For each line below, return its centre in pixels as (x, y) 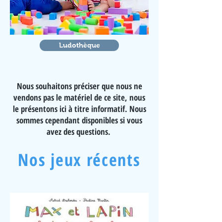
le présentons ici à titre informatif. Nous (79, 109)
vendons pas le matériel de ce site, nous (79, 97)
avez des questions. (79, 132)
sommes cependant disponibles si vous (79, 120)
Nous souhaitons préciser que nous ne (79, 86)
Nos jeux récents (79, 160)
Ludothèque (79, 45)
